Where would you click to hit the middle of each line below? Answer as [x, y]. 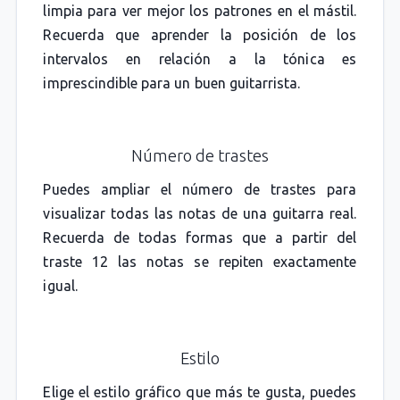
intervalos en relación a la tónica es [200, 58]
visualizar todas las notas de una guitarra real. [200, 213]
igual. [60, 285]
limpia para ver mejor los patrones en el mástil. [200, 10]
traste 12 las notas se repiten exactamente [200, 261]
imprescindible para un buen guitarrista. [172, 83]
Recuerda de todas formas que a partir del [200, 237]
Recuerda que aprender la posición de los [200, 34]
